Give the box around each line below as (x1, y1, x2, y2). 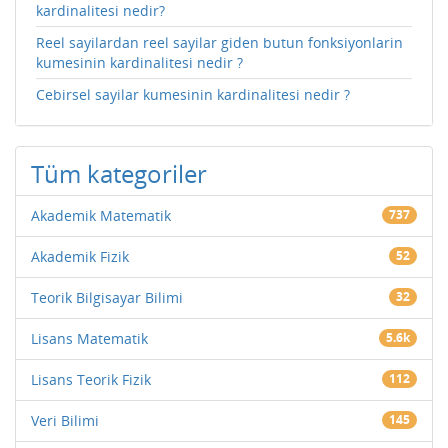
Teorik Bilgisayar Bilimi (31, 288, 183, 308)
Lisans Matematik (31, 329, 148, 349)
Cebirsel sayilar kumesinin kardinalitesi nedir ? (36, 85, 350, 105)
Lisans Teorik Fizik (31, 370, 151, 390)
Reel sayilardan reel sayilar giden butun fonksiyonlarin (36, 33, 403, 53)
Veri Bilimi (31, 411, 99, 431)
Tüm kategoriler (31, 157, 207, 191)
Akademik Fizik (31, 247, 129, 267)
